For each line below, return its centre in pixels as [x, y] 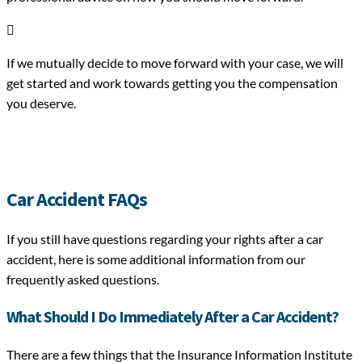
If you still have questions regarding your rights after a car [165, 238]
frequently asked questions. [83, 279]
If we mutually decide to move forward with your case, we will [175, 62]
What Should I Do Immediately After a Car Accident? [173, 316]
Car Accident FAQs [77, 199]
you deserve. [41, 103]
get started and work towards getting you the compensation [172, 82]
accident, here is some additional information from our [156, 259]
